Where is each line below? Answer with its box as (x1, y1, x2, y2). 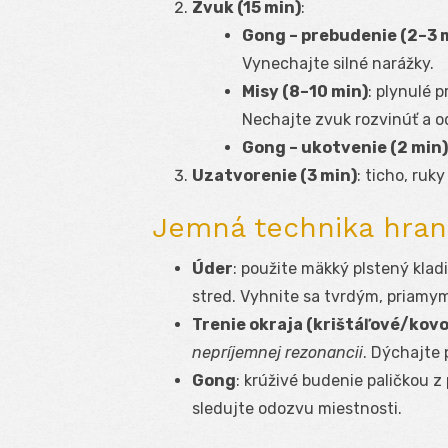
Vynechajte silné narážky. (242, 54, 434, 74)
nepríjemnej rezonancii (192, 343, 363, 363)
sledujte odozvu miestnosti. (192, 399, 402, 419)
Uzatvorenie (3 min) (192, 166, 357, 186)
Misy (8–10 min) (242, 82, 368, 102)
